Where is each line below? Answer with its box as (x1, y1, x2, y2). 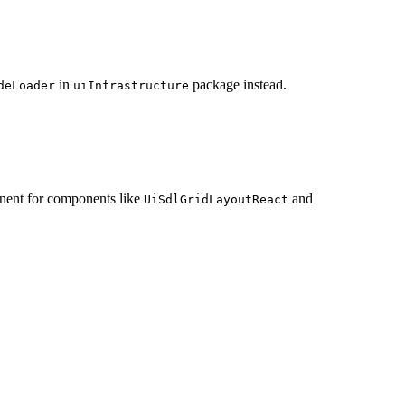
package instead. (189, 77, 287, 93)
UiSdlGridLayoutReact (144, 192, 288, 206)
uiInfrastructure (73, 79, 189, 93)
